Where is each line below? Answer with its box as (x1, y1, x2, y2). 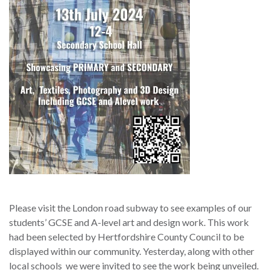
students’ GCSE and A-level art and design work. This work (9, 216, 249, 228)
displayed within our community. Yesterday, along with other (9, 245, 254, 257)
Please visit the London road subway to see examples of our (9, 201, 252, 213)
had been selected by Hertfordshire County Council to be (9, 230, 244, 242)
